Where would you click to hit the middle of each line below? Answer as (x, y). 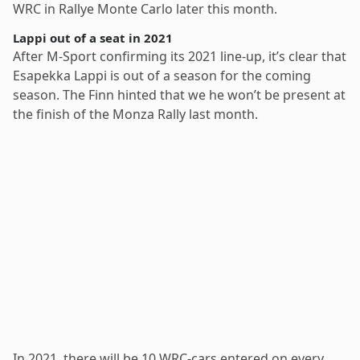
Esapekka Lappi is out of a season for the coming (162, 75)
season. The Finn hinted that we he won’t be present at (179, 94)
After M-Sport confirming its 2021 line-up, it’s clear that (180, 56)
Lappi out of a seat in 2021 (93, 37)
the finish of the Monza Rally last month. (135, 114)
